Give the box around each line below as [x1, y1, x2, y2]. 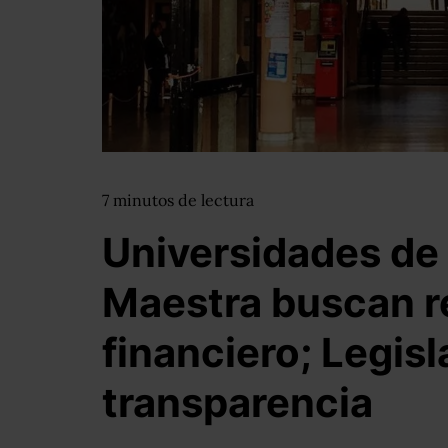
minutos [113, 190, 178, 210]
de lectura [178, 190, 254, 210]
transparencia [102, 378, 373, 427]
